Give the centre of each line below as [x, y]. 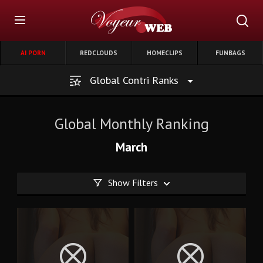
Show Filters [133, 183]
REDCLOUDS [99, 53]
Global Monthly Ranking [131, 124]
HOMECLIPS [164, 53]
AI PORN [33, 53]
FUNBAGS [230, 53]
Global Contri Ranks [134, 80]
